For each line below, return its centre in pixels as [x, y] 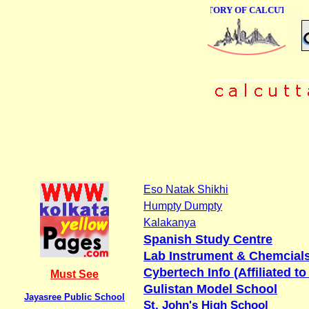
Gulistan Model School [210, 289]
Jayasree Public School [74, 297]
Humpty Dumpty [183, 206]
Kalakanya [170, 222]
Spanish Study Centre [208, 239]
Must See [74, 274]
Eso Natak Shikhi [186, 189]
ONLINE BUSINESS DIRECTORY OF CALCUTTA [180, 10]
